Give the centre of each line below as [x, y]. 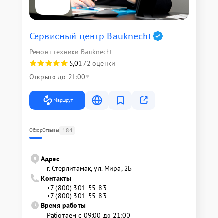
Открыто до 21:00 [57, 77]
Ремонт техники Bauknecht [71, 52]
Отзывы [51, 130]
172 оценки [97, 64]
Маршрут [63, 100]
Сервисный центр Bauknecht [91, 36]
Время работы [63, 206]
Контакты [56, 178]
